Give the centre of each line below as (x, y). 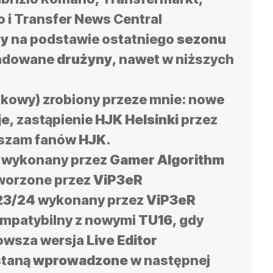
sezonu (201, 39)
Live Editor (121, 240)
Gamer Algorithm (166, 160)
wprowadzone (80, 260)
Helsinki (152, 119)
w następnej (169, 260)
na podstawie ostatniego (93, 39)
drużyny (84, 59)
